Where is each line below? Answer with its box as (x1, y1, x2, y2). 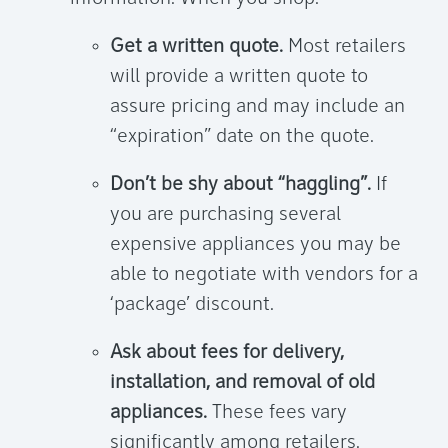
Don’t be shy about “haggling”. (110, 175, 371, 196)
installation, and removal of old (110, 373, 375, 394)
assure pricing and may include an (110, 97, 405, 118)
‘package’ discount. (110, 295, 274, 316)
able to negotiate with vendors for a (110, 265, 418, 286)
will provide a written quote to (110, 67, 368, 88)
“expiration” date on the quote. (110, 127, 374, 148)
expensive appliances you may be (110, 235, 401, 256)
